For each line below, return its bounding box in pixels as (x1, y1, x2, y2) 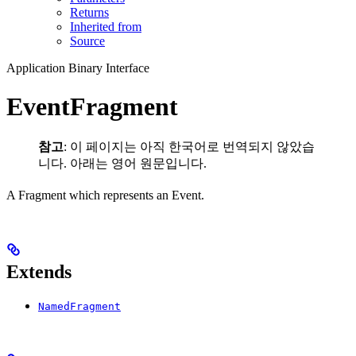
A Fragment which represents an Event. (6, 188, 204, 202)
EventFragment (6, 92, 178, 122)
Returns (70, 5, 109, 19)
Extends (6, 261, 72, 282)
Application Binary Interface (6, 60, 149, 75)
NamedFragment (38, 300, 121, 312)
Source (70, 33, 105, 48)
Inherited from (70, 19, 141, 33)
